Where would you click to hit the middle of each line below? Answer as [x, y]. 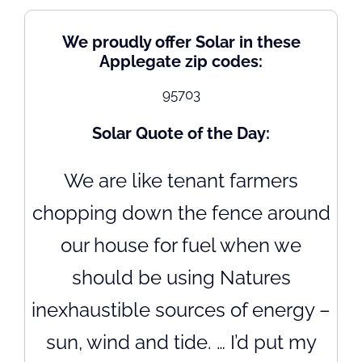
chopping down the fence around [181, 213]
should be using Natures [181, 277]
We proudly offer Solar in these [181, 42]
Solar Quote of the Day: [181, 134]
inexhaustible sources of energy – [181, 309]
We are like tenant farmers [181, 180]
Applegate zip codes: [181, 62]
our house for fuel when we [181, 245]
